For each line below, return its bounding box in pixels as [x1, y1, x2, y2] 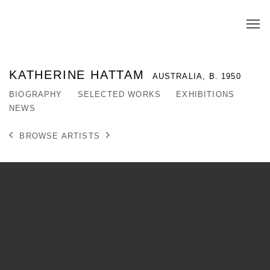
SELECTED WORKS [77, 89, 162, 99]
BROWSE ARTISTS [19, 131, 100, 140]
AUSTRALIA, [152, 71, 209, 81]
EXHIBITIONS [176, 89, 235, 99]
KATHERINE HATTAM [9, 67, 149, 81]
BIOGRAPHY [9, 89, 63, 99]
